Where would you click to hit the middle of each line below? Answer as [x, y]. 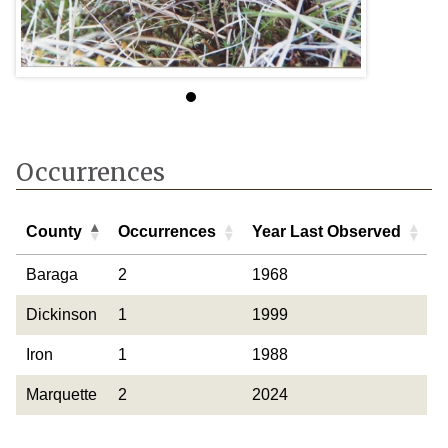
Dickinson [61, 314]
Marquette [61, 394]
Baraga [52, 274]
